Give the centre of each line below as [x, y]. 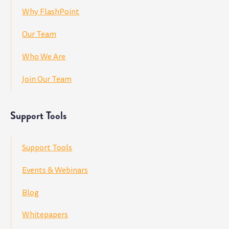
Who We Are [44, 56]
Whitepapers [45, 215]
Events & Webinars [55, 170]
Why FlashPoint [51, 12]
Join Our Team [47, 79]
